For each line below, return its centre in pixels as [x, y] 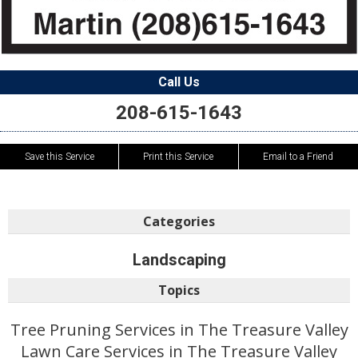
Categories [179, 221]
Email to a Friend [298, 157]
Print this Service [179, 157]
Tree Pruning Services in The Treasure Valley [179, 330]
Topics [179, 290]
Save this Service [59, 157]
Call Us [179, 82]
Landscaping [179, 260]
